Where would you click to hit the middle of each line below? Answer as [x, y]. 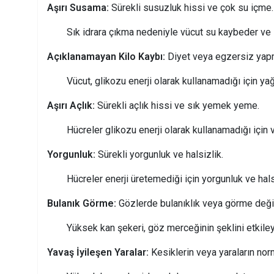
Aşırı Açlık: [71, 106]
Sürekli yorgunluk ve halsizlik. [159, 155]
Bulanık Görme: [82, 204]
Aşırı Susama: [78, 8]
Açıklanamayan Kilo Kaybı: [106, 57]
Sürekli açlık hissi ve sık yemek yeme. [177, 106]
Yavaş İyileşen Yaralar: [98, 253]
